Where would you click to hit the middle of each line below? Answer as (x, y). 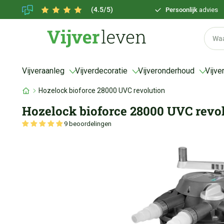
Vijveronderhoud (166, 71)
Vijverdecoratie (101, 71)
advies (208, 10)
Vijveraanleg (43, 71)
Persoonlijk (182, 10)
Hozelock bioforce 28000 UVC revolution (102, 90)
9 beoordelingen (88, 124)
